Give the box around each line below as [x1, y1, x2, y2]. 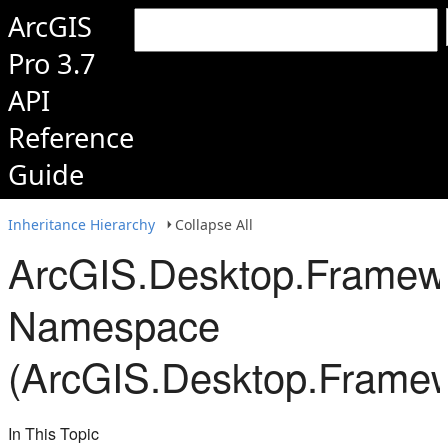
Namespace [8, 295, 220, 352]
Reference [8, 119, 134, 156]
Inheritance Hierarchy [8, 215, 155, 234]
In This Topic [8, 422, 99, 445]
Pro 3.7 [8, 45, 96, 82]
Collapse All [175, 215, 253, 234]
